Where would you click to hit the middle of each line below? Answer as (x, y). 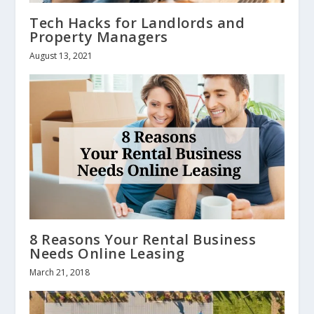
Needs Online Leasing (107, 254)
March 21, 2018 (60, 273)
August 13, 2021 (61, 55)
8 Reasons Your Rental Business (143, 240)
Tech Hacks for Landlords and (137, 22)
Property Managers (99, 36)
